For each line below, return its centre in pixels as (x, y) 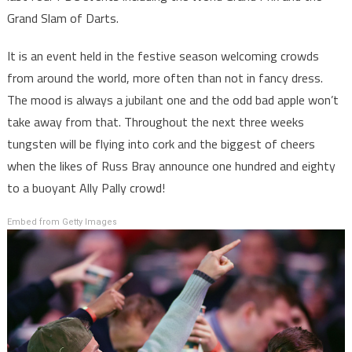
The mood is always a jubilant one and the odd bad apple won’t (172, 100)
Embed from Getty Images (62, 222)
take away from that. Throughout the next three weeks (155, 122)
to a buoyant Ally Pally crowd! (86, 188)
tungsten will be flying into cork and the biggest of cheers (161, 144)
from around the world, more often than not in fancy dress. (165, 78)
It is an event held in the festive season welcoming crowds (163, 56)
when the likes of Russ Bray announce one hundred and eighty (171, 166)
